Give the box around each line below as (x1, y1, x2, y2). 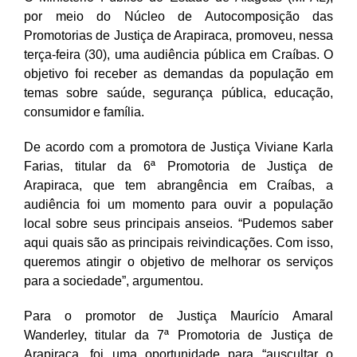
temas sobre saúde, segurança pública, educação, (24, 85, 333, 100)
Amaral (292, 308, 333, 323)
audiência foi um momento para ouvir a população (24, 197, 333, 211)
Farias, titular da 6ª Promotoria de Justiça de (24, 159, 333, 173)
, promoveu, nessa (229, 28, 334, 42)
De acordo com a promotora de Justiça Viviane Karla (24, 139, 333, 154)
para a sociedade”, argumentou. (24, 273, 203, 288)
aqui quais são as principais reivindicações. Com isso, (24, 235, 333, 249)
